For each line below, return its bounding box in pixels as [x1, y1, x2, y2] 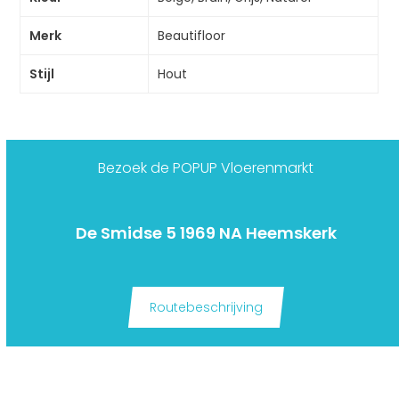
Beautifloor [158, 27, 226, 45]
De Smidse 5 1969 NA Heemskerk [75, 222, 337, 245]
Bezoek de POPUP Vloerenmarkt [98, 158, 314, 179]
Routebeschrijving [149, 298, 263, 317]
